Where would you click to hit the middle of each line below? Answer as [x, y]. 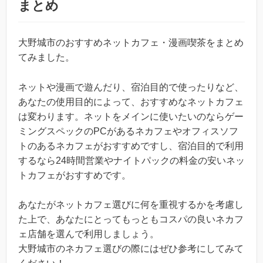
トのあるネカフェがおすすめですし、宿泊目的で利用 [131, 146]
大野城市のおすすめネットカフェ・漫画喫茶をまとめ [131, 42]
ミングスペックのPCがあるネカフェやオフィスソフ [128, 131]
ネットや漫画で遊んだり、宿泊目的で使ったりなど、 [131, 87]
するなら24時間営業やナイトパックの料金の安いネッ [131, 160]
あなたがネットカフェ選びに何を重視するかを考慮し [131, 205]
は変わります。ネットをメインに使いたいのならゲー [131, 116]
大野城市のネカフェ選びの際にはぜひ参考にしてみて [131, 249]
